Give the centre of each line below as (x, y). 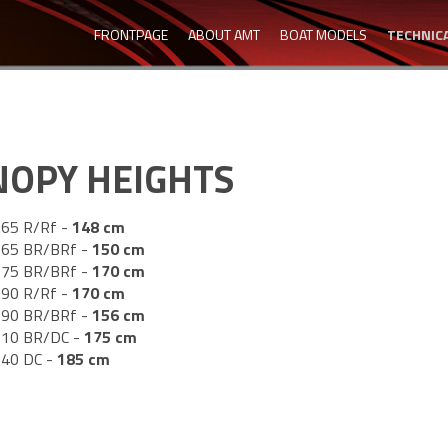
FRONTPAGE (131, 34)
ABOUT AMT (224, 34)
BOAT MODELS (323, 34)
